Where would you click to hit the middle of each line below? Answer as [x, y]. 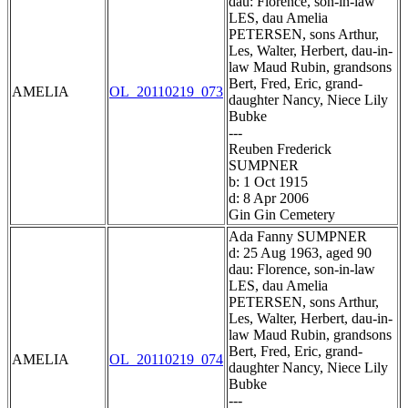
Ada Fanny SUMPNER [298, 237]
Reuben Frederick [280, 149]
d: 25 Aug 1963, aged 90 [300, 253]
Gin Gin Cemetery [282, 215]
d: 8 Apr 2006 [269, 199]
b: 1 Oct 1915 [268, 182]
